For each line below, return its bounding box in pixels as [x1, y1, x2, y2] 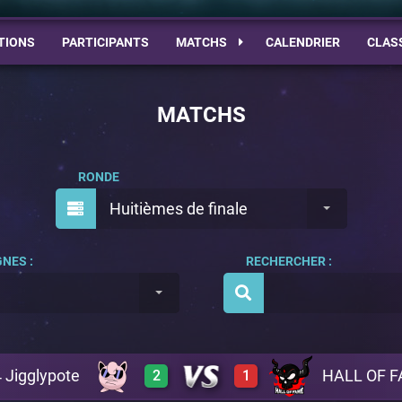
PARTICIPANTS [61, 35, 149, 49]
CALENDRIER [265, 35, 340, 49]
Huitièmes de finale [109, 198, 248, 218]
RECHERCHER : [245, 253, 332, 268]
